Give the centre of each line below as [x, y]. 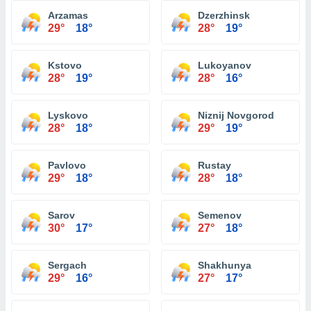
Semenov [220, 215]
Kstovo [65, 65]
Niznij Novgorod [236, 115]
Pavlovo [67, 165]
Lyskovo [68, 115]
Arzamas [68, 15]
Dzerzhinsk [224, 15]
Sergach [67, 265]
